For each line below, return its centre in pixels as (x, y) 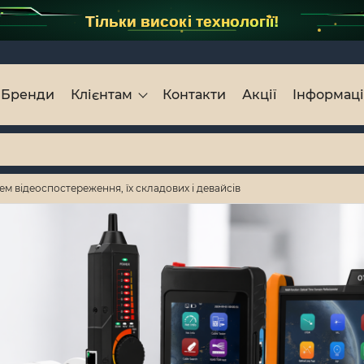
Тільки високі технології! (182, 21)
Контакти (194, 94)
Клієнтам (102, 94)
